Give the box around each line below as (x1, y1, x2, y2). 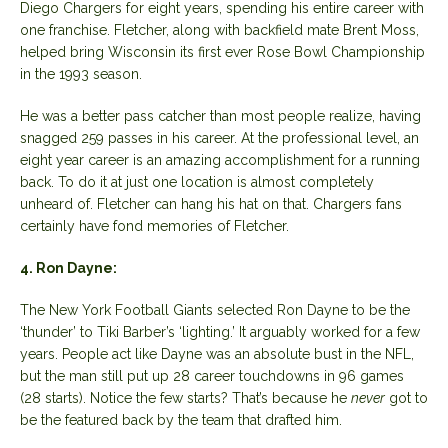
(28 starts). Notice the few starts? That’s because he (20, 389, 351, 406)
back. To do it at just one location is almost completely (20, 173, 374, 190)
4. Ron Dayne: (20, 259, 117, 276)
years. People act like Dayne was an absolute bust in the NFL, (20, 345, 414, 362)
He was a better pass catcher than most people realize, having (20, 107, 421, 124)
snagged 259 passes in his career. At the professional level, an (20, 129, 419, 146)
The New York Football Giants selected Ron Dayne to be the (20, 301, 410, 318)
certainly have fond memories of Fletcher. (20, 217, 289, 234)
